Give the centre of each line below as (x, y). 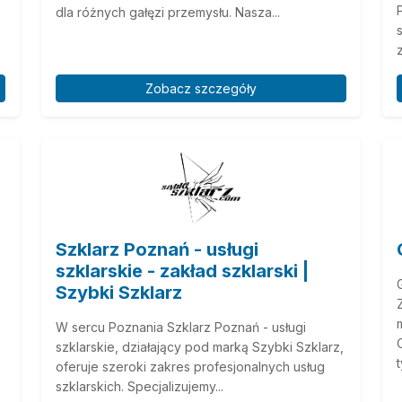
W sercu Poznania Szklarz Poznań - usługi (181, 327)
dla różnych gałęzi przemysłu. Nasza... (168, 13)
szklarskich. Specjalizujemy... (140, 386)
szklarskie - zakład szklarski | (182, 271)
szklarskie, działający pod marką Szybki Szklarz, (200, 346)
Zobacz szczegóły (201, 88)
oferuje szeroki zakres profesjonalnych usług (190, 366)
